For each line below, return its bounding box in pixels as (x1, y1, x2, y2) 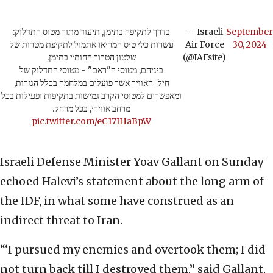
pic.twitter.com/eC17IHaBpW (32, 116, 151, 127)
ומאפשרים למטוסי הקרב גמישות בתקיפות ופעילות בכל (1, 90, 182, 102)
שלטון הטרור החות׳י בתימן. (46, 52, 136, 63)
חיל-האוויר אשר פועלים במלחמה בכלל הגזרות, (13, 77, 169, 89)
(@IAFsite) (183, 52, 226, 63)
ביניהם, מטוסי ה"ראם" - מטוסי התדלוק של (19, 65, 163, 76)
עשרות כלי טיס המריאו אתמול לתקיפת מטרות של (9, 39, 174, 51)
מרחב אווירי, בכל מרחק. (52, 103, 130, 115)
